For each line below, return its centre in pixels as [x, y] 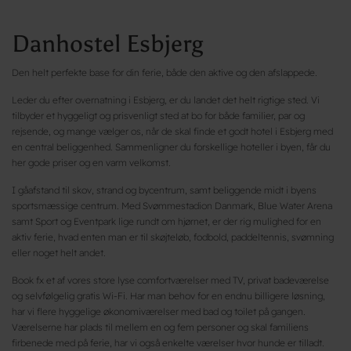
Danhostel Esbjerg [108, 43]
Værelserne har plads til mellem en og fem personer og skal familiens [160, 327]
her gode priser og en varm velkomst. [91, 162]
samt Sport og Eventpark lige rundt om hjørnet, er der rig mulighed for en [166, 221]
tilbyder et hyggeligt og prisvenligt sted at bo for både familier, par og [158, 115]
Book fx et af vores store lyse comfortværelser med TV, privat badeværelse [170, 280]
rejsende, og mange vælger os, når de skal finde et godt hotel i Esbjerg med [172, 131]
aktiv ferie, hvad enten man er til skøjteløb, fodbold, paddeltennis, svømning [173, 237]
